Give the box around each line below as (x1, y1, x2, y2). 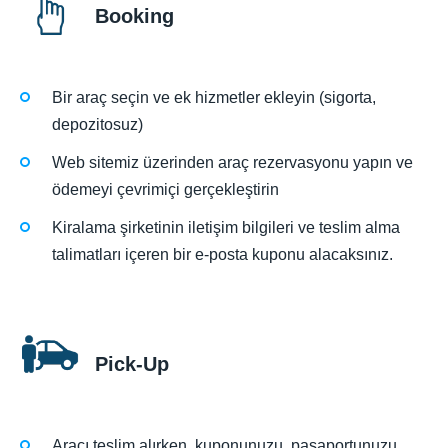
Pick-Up (95, 353, 169, 376)
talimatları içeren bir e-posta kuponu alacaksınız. (52, 246, 393, 264)
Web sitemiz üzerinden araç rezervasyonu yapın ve (52, 153, 413, 171)
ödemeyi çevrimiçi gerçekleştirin (52, 180, 279, 198)
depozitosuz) (52, 115, 143, 133)
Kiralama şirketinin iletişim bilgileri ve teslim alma (52, 219, 400, 237)
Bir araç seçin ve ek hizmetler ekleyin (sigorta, (52, 88, 376, 106)
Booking (95, 4, 174, 27)
